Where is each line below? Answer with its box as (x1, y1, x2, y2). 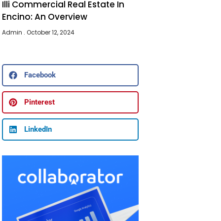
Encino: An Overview (2, 10, 88, 23)
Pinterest (24, 98, 55, 107)
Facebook (24, 71, 56, 79)
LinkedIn (24, 125, 52, 134)
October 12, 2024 (25, 28, 75, 37)
